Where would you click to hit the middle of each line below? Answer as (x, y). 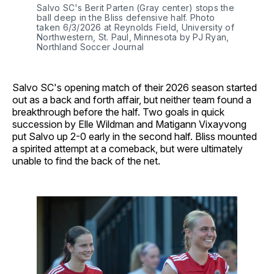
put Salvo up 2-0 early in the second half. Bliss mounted (135, 136)
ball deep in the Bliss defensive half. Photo (126, 17)
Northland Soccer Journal (90, 46)
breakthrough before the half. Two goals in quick (118, 112)
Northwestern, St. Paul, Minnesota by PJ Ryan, (133, 37)
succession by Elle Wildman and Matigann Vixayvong (129, 124)
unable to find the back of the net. (86, 161)
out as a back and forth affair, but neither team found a (132, 99)
